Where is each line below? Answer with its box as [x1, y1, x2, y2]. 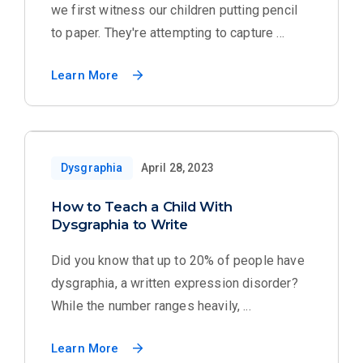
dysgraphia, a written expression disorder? [51, 275, 298, 291]
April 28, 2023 [140, 161, 214, 174]
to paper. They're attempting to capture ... [51, 25, 284, 41]
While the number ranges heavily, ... [51, 298, 251, 314]
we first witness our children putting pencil [51, 2, 298, 18]
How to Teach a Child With [51, 199, 233, 215]
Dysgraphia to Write [51, 216, 188, 233]
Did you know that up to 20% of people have [51, 253, 305, 268]
